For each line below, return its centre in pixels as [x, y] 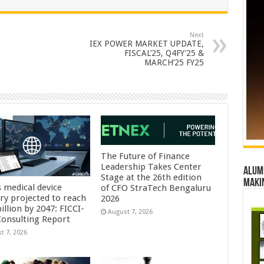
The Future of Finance [146, 156]
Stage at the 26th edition [151, 178]
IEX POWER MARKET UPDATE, [146, 44]
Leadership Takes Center [151, 167]
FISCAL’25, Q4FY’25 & [164, 53]
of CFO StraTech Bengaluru [156, 188]
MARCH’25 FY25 [174, 62]
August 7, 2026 [131, 212]
